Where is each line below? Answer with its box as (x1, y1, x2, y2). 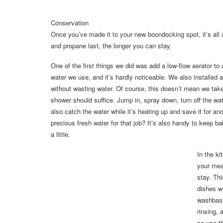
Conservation (51, 18, 89, 28)
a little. (51, 129, 70, 139)
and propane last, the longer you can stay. (51, 41, 172, 51)
